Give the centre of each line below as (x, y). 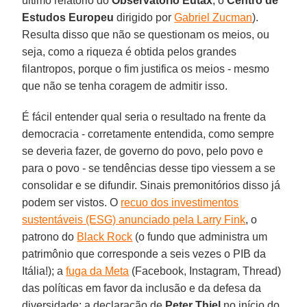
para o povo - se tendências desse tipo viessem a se (149, 168)
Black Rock (105, 236)
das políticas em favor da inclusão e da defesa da (142, 288)
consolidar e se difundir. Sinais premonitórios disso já (151, 185)
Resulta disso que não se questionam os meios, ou (146, 34)
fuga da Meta (98, 271)
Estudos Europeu (68, 17)
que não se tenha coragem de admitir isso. (125, 86)
